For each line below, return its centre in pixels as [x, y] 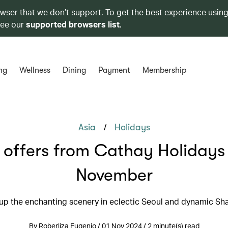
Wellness [35, 70]
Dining [74, 70]
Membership [164, 70]
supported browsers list [73, 24]
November [114, 175]
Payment [114, 70]
